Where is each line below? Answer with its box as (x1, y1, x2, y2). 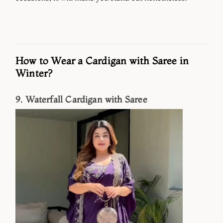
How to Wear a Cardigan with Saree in (15, 54, 189, 67)
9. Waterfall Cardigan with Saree (15, 94, 147, 106)
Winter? (15, 66, 53, 79)
